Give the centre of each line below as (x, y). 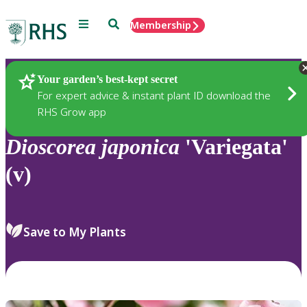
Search (124, 23)
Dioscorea (51, 147)
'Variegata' (234, 147)
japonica (140, 147)
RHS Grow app (72, 111)
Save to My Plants (75, 232)
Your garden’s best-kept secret (107, 79)
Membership (161, 25)
